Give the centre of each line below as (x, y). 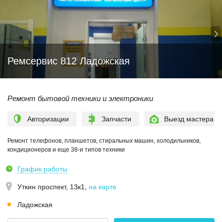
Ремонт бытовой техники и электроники (80, 98)
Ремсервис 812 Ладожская (69, 61)
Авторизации (48, 119)
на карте (103, 187)
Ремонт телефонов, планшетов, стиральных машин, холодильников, (104, 141)
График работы (42, 169)
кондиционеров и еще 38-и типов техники (66, 150)
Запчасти (116, 119)
